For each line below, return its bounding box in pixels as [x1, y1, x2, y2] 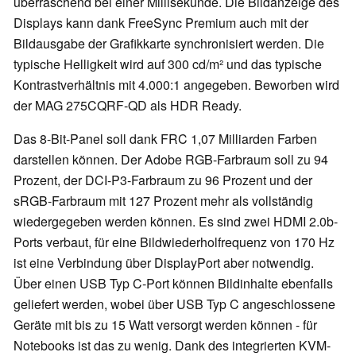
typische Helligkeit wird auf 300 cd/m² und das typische [14, 55, 322, 74]
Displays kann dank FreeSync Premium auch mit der [14, 14, 308, 33]
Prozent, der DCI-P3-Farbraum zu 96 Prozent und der [14, 171, 312, 190]
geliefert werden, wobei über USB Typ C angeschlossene [14, 295, 335, 314]
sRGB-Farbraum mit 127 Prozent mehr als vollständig [14, 192, 313, 211]
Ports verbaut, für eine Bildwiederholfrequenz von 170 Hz [14, 233, 335, 252]
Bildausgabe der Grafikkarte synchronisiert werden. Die [14, 34, 324, 53]
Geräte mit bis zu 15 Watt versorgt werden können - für [14, 315, 317, 335]
